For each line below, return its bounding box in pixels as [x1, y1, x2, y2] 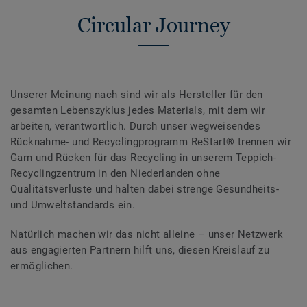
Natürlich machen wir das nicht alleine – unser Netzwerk [10, 228, 283, 241]
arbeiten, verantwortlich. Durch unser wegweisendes [10, 120, 261, 133]
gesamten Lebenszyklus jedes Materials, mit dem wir [10, 104, 266, 117]
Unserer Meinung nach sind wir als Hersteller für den [10, 88, 263, 101]
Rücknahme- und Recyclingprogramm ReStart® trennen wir [10, 136, 292, 149]
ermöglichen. [10, 260, 73, 273]
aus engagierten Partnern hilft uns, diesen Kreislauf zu [10, 244, 269, 257]
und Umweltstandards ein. [10, 199, 136, 212]
